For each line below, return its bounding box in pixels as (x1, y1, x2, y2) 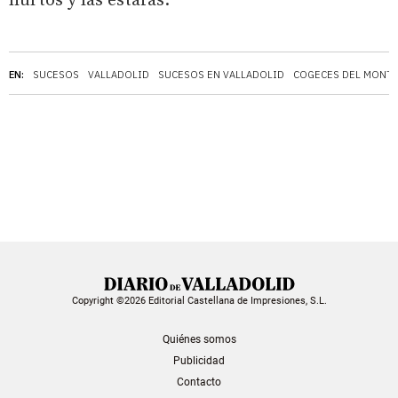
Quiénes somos (162, 333, 236, 346)
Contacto (177, 376, 221, 389)
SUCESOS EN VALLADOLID (158, 68, 284, 81)
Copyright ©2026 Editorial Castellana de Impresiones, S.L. (71, 295, 327, 307)
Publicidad (173, 354, 225, 368)
